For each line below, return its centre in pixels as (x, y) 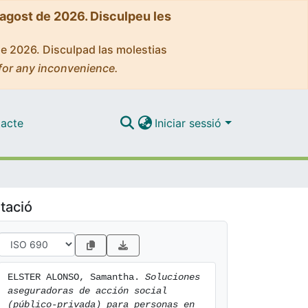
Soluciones (173, 277)
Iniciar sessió (190, 123)
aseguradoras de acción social (87, 291)
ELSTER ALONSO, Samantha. (76, 277)
